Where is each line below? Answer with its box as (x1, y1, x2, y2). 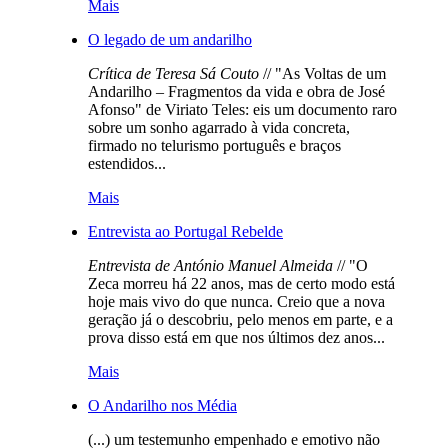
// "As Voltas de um (259, 64, 386, 82)
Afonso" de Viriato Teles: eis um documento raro (88, 100, 397, 118)
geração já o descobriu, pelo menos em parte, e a (88, 310, 393, 328)
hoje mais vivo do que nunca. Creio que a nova (88, 292, 385, 310)
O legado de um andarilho (88, 30, 252, 48)
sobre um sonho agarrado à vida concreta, (88, 118, 350, 136)
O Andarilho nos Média (88, 396, 237, 414)
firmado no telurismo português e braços (88, 136, 341, 154)
